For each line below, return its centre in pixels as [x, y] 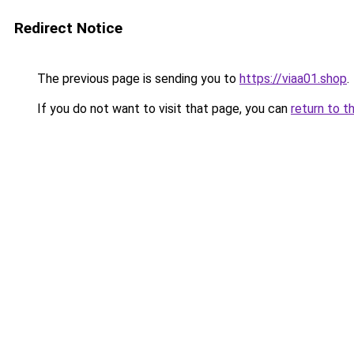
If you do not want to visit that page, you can [162, 109]
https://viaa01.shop [293, 79]
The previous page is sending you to [137, 79]
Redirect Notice [68, 28]
